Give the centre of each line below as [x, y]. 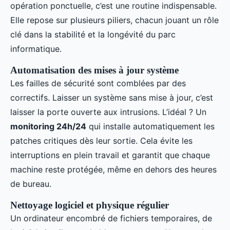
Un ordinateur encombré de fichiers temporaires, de [111, 218]
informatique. [36, 49]
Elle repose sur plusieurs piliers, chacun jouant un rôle [114, 20]
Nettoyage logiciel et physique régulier [90, 205]
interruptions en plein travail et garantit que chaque [110, 155]
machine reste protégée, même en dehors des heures [113, 170]
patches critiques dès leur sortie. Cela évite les [101, 141]
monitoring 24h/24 [48, 127]
